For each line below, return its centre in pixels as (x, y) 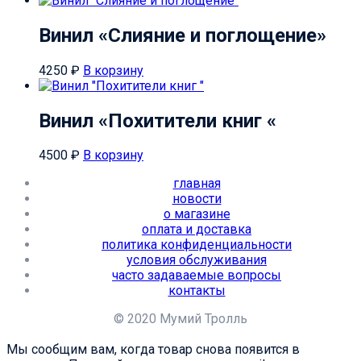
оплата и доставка (197, 230)
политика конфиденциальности (197, 245)
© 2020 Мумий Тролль (180, 319)
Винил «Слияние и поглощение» (183, 35)
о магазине (197, 214)
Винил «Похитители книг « (158, 120)
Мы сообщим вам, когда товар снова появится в (153, 350)
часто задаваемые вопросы (197, 276)
